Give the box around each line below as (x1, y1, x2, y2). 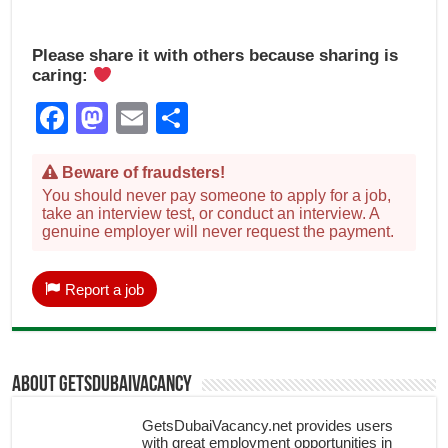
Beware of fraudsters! (58, 163, 226, 181)
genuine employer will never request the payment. (42, 222, 395, 240)
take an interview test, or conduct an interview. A (42, 204, 380, 222)
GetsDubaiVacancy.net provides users (142, 416, 394, 434)
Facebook (68, 99, 211, 136)
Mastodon (108, 99, 251, 136)
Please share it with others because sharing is (32, 45, 399, 65)
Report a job (65, 280, 145, 298)
